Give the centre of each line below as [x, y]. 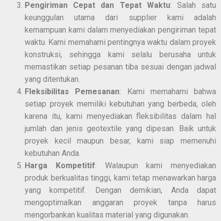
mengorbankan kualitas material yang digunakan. [107, 215]
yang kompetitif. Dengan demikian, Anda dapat [120, 190]
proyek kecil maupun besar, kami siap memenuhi [120, 141]
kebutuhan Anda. [53, 153]
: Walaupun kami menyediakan [155, 165]
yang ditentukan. [52, 79]
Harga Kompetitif [60, 165]
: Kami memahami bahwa [168, 91]
